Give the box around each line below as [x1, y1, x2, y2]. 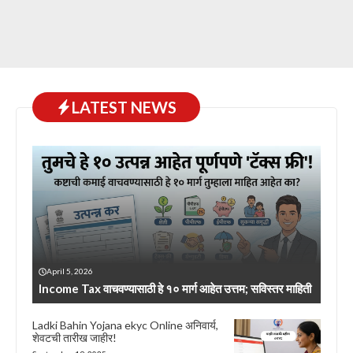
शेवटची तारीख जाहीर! [32, 331, 117, 345]
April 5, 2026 [46, 266, 93, 277]
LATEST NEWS [72, 98, 176, 117]
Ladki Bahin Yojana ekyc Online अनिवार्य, [32, 318, 218, 333]
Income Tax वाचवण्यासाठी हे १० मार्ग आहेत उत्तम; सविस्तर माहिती [39, 281, 311, 296]
